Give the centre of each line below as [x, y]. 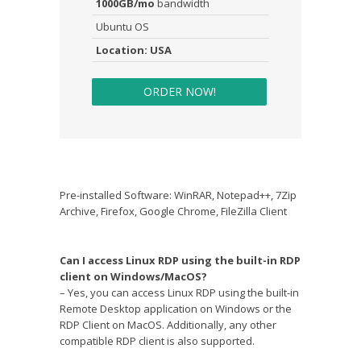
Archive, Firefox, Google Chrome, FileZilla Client [173, 211]
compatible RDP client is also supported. [157, 340]
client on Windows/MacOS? [133, 276]
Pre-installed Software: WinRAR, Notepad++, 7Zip [178, 195]
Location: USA [134, 50]
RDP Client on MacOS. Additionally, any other [168, 324]
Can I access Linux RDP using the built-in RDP [180, 260]
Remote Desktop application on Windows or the [176, 308]
